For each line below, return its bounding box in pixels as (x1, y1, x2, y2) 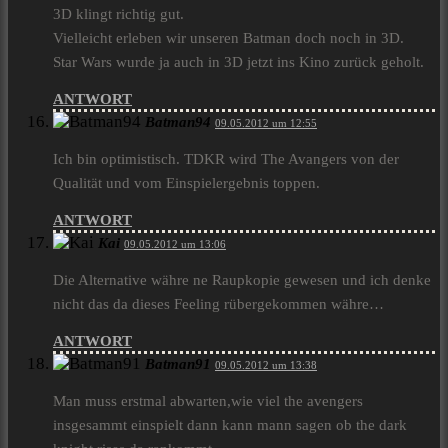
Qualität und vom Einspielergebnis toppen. (53, 175, 320, 192)
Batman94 (145, 114, 211, 131)
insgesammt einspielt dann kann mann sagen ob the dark (53, 417, 407, 434)
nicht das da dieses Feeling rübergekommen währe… (53, 296, 384, 313)
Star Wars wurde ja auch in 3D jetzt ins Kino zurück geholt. (53, 54, 424, 71)
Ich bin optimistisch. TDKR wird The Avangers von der (53, 151, 399, 168)
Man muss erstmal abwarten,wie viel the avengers (53, 393, 363, 410)
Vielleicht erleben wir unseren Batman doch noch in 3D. (53, 30, 404, 47)
